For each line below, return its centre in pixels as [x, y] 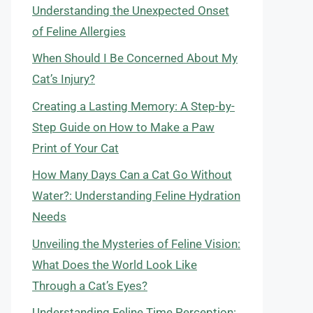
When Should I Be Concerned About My [135, 58]
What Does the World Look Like [115, 264]
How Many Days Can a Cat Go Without [132, 175]
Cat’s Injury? [64, 79]
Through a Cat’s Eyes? [90, 285]
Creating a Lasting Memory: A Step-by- [133, 106]
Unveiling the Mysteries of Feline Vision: [136, 243]
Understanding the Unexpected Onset [131, 10]
